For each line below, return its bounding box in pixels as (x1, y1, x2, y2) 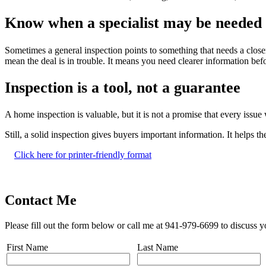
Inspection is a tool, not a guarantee (5, 78, 240, 96)
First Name (7, 242, 48, 252)
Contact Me (5, 192, 77, 208)
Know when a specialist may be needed (5, 14, 262, 32)
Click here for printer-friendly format (14, 150, 151, 160)
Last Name (137, 242, 178, 252)
